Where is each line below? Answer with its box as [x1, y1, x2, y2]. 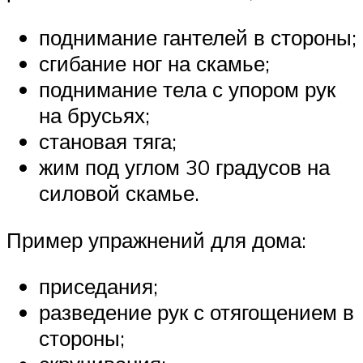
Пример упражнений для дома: [6, 226, 306, 253]
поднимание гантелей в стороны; [39, 23, 357, 50]
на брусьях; [39, 101, 150, 128]
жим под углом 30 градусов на [39, 153, 330, 180]
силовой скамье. [39, 179, 199, 206]
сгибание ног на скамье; [39, 49, 270, 76]
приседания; [39, 273, 158, 300]
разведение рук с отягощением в [39, 299, 354, 326]
